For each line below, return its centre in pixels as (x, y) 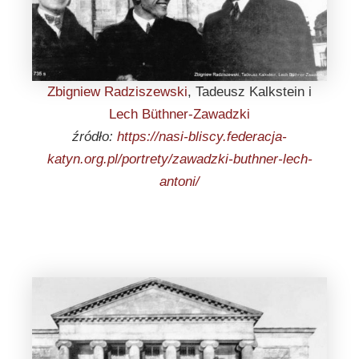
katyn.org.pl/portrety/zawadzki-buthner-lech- (179, 159)
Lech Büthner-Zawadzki (179, 114)
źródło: (95, 137)
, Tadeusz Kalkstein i (250, 92)
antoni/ (179, 182)
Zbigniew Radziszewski (117, 92)
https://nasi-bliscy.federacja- (202, 137)
